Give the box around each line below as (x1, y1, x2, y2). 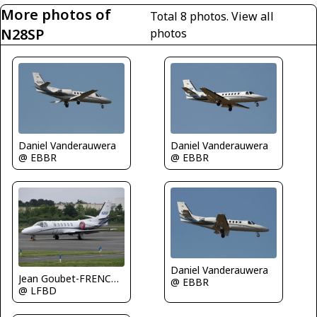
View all (231, 8, 274, 24)
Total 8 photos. (149, 8, 231, 24)
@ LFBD (18, 284, 57, 298)
